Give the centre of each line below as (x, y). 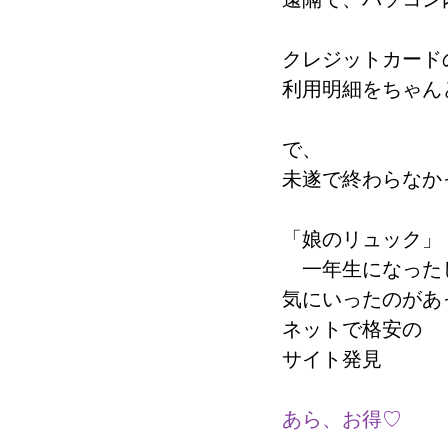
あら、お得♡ (342, 419)
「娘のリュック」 (362, 239)
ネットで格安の (352, 329)
